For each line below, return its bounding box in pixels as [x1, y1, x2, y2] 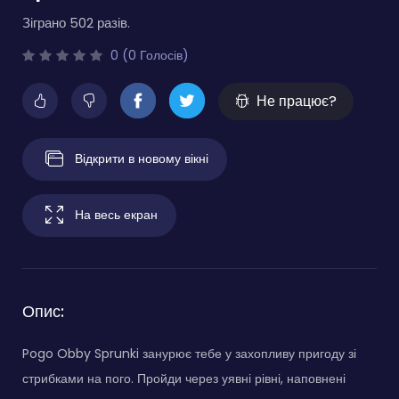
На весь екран [75, 205, 158, 224]
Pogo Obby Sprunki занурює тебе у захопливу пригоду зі [22, 344, 356, 362]
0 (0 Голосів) [107, 45, 189, 64]
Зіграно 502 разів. [22, 12, 130, 32]
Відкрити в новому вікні [75, 149, 208, 167]
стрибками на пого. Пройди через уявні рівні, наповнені [22, 369, 346, 387]
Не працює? [256, 90, 337, 111]
